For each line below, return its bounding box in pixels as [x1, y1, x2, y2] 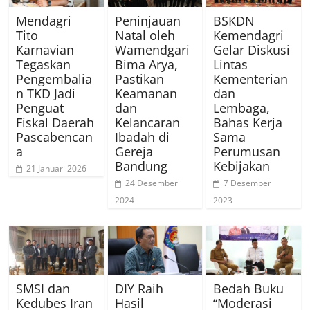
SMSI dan [16, 280, 71, 298]
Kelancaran [114, 113, 180, 131]
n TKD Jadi [16, 84, 76, 102]
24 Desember [125, 176, 178, 189]
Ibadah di [114, 128, 170, 145]
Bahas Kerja [212, 113, 282, 131]
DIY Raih [114, 280, 163, 298]
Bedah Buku [212, 280, 284, 298]
